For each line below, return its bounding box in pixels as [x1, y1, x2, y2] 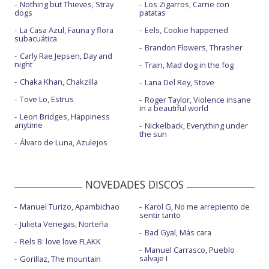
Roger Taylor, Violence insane [144, 94, 251, 106]
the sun [139, 128, 167, 140]
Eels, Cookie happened [144, 25, 228, 36]
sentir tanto [139, 210, 181, 221]
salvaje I [139, 253, 168, 264]
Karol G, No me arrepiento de [144, 201, 250, 213]
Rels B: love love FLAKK [20, 236, 101, 247]
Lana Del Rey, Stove [144, 77, 214, 88]
